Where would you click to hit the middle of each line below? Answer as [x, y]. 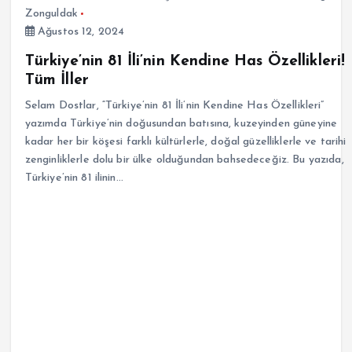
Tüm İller [57, 80]
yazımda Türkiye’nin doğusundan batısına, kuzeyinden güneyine [181, 123]
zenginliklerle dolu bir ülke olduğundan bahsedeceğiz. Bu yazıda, [184, 159]
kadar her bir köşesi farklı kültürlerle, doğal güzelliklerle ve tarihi [185, 141]
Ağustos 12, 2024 [79, 31]
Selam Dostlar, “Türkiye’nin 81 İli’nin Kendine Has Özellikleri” [174, 105]
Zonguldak [51, 13]
